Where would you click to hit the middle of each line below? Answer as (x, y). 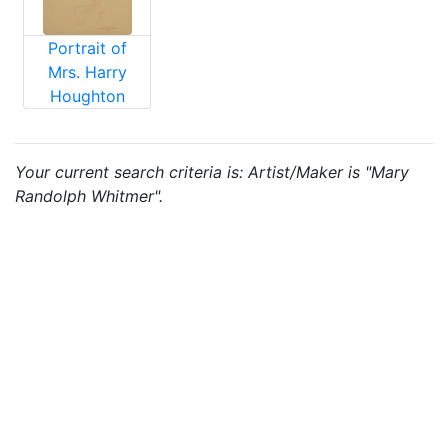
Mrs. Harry (87, 72)
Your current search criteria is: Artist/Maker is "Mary (212, 172)
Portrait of (87, 48)
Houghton (87, 96)
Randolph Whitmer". (89, 196)
